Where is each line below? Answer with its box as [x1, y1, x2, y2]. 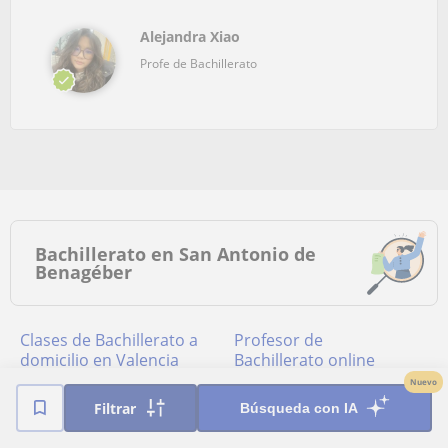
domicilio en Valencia [20, 348, 179, 371]
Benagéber [35, 259, 132, 284]
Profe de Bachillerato [140, 54, 257, 72]
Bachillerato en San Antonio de [35, 241, 316, 266]
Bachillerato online [234, 348, 375, 371]
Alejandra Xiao [140, 26, 240, 46]
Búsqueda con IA [239, 400, 358, 416]
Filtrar [93, 398, 136, 418]
